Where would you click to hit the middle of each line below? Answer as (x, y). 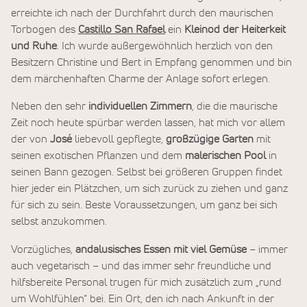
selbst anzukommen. (59, 222)
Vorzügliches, (43, 249)
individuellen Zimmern (139, 107)
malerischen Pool (225, 156)
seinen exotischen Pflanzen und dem (98, 156)
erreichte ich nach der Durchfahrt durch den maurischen (142, 13)
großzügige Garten (211, 139)
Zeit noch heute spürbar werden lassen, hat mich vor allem (148, 123)
